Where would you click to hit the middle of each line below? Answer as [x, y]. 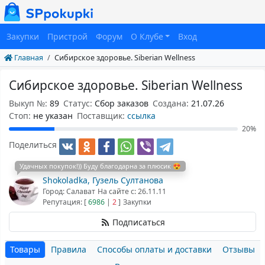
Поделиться [33, 145]
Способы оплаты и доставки [154, 250]
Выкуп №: [29, 103]
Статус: [79, 103]
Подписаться [139, 222]
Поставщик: [102, 115]
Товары [25, 250]
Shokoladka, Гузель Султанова [103, 180]
